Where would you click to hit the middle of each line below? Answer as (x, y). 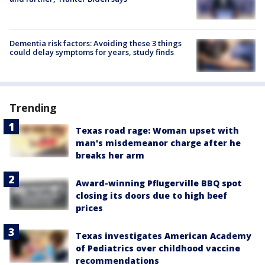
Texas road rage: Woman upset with (157, 130)
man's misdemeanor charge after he (158, 143)
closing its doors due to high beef (151, 195)
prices (89, 208)
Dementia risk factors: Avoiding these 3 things (96, 43)
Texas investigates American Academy (164, 235)
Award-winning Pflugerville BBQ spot (159, 183)
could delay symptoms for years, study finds (92, 52)
